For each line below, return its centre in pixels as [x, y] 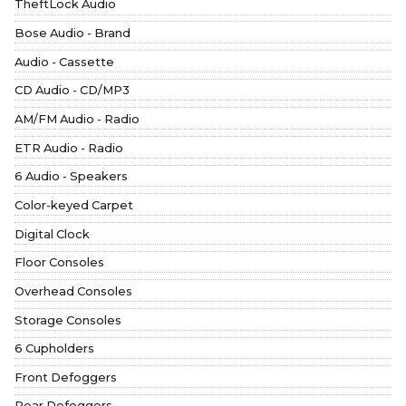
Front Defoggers [66, 377]
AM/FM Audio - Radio [77, 118]
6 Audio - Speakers [71, 176]
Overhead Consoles [73, 290]
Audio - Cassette [64, 61]
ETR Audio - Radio [69, 147]
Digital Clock [52, 233]
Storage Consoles [68, 319]
